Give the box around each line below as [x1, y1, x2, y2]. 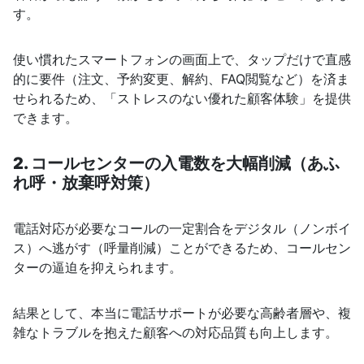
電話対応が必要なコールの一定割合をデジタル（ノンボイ [13, 220, 351, 237]
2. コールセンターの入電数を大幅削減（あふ [13, 154, 340, 174]
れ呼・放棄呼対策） [13, 173, 159, 193]
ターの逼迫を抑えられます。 [13, 259, 182, 276]
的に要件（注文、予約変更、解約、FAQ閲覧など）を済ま [13, 71, 349, 88]
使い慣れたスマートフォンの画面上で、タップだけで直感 [13, 51, 351, 68]
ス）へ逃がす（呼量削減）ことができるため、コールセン [13, 240, 351, 257]
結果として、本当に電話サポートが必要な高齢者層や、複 [13, 305, 351, 322]
